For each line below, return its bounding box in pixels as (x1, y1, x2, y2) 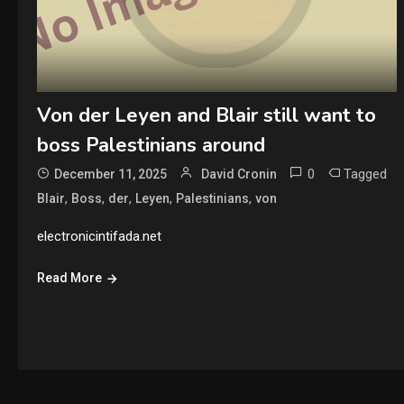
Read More (36, 271, 102, 285)
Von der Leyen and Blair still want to (36, 102, 376, 129)
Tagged (343, 166, 387, 182)
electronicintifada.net (36, 228, 161, 244)
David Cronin (200, 167, 277, 181)
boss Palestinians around (36, 132, 265, 159)
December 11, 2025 (53, 167, 167, 181)
